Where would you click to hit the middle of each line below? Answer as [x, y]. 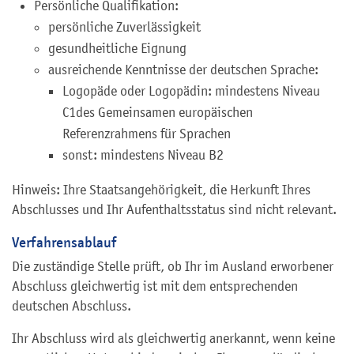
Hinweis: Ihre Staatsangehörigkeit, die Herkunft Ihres [161, 190]
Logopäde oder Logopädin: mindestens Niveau [191, 91]
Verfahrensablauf [64, 243]
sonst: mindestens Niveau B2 [143, 155]
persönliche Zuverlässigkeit [124, 27]
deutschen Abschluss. [72, 305]
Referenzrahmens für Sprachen [147, 134]
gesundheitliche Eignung [117, 49]
